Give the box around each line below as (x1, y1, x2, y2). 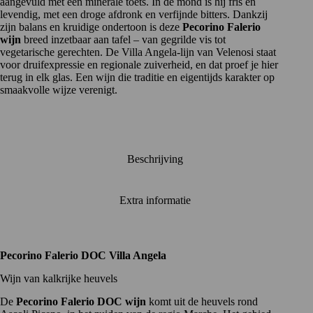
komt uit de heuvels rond (146, 295, 258, 307)
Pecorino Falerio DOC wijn (16, 295, 146, 307)
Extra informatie (119, 194, 191, 207)
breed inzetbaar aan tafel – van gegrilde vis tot (21, 33, 226, 45)
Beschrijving (126, 152, 183, 165)
